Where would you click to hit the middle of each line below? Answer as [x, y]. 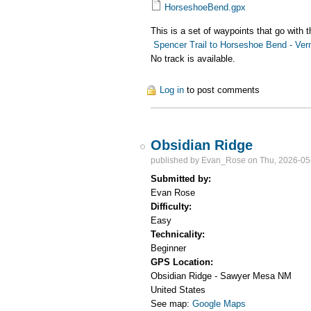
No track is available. [193, 58]
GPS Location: [184, 262]
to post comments [222, 90]
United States [178, 289]
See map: [172, 303]
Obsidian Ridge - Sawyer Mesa [213, 276]
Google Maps [219, 303]
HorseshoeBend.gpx [205, 8]
